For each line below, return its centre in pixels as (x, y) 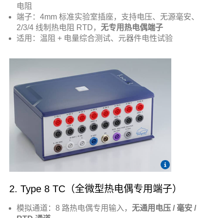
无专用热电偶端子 (132, 27)
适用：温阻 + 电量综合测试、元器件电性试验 (95, 38)
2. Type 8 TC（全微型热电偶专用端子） (96, 189)
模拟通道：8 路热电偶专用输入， (74, 208)
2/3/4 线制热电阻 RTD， (59, 27)
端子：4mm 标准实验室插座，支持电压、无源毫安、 (108, 17)
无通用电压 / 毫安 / (164, 208)
